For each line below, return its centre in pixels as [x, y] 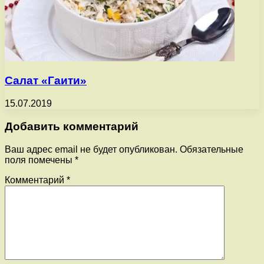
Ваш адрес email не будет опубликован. [91, 149]
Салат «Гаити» [46, 81]
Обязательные [212, 149]
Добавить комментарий [72, 126]
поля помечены [40, 160]
